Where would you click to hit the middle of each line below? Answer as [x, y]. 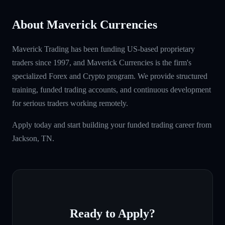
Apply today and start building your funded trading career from [112, 125]
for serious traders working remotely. [70, 103]
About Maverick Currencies [85, 24]
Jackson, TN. [33, 138]
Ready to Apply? [113, 213]
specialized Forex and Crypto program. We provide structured [110, 76]
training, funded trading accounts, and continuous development [111, 89]
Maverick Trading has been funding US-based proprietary [103, 49]
